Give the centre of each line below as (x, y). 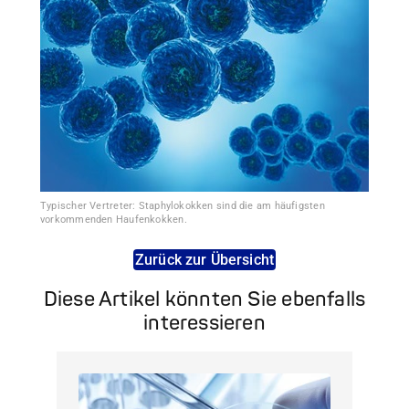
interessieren (204, 323)
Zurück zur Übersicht (204, 259)
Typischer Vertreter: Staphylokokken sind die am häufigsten (183, 205)
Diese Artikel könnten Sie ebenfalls (204, 299)
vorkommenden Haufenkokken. (114, 219)
